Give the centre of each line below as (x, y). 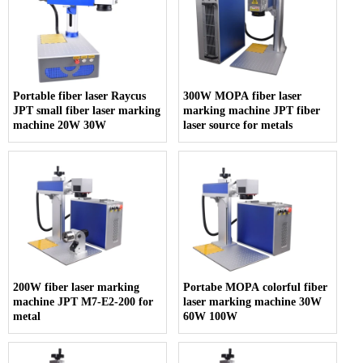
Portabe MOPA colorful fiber (256, 287)
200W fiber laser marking (76, 287)
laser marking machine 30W (253, 301)
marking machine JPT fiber (252, 110)
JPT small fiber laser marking (87, 110)
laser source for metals (238, 125)
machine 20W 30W (60, 125)
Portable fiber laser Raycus (79, 96)
